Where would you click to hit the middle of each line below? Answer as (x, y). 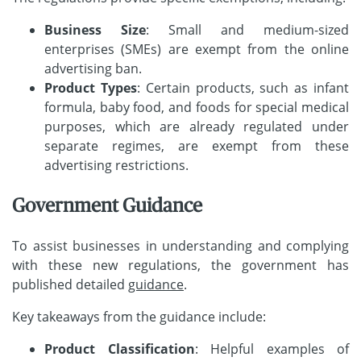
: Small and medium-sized (247, 30)
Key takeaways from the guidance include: (139, 317)
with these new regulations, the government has (180, 266)
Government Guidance (107, 205)
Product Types (91, 88)
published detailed (70, 285)
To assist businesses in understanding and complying (180, 246)
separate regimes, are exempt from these (197, 146)
